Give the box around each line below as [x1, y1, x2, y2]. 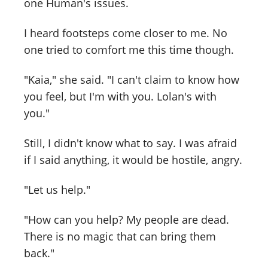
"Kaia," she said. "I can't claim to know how [24, 72, 239, 87]
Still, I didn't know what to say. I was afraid [24, 136, 237, 150]
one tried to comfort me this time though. [24, 42, 234, 57]
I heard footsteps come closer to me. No [24, 26, 227, 41]
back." [24, 245, 54, 260]
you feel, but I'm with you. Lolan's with [24, 89, 217, 104]
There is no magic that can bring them [24, 229, 216, 243]
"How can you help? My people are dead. [24, 212, 229, 227]
